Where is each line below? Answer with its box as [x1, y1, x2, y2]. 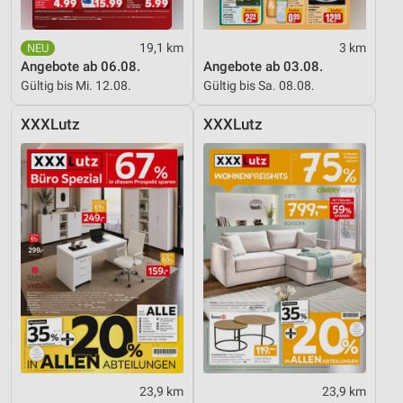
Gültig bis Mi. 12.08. [21, 78, 131, 94]
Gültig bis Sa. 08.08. [203, 78, 315, 94]
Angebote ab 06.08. [21, 58, 140, 76]
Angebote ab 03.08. [203, 58, 323, 76]
